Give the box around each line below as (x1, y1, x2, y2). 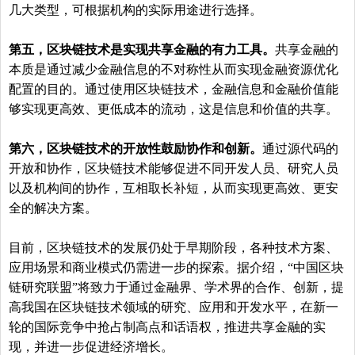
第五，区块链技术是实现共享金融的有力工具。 (9, 42, 275, 56)
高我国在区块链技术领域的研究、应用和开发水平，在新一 (9, 300, 338, 314)
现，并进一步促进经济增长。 (9, 339, 174, 353)
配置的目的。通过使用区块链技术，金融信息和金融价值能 (9, 82, 338, 96)
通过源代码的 (262, 141, 338, 155)
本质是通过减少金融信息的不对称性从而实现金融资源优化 (9, 62, 338, 76)
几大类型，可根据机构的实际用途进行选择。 (9, 2, 262, 17)
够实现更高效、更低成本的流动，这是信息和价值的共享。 (9, 101, 338, 116)
